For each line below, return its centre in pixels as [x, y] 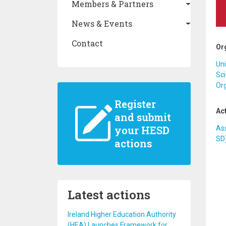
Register [135, 104]
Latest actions [109, 195]
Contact [87, 43]
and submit [143, 117]
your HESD [142, 130]
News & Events [102, 23]
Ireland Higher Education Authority [122, 214]
